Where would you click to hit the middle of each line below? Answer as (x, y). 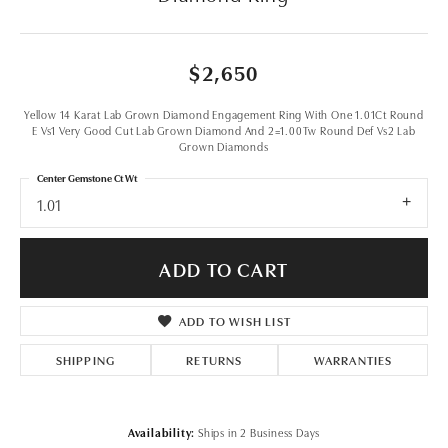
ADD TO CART (224, 268)
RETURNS (214, 360)
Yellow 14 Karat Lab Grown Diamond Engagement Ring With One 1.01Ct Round (224, 113)
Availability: (161, 432)
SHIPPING (85, 360)
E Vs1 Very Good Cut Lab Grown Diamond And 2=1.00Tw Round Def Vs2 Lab (224, 129)
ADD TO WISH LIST (235, 321)
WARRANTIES (353, 360)
